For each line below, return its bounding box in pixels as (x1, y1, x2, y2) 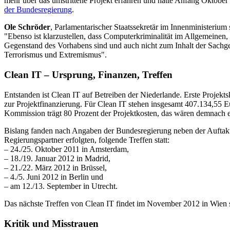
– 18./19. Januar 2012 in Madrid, (4, 154, 110, 163)
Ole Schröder (4, 23, 50, 32)
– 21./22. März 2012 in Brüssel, (4, 163, 107, 172)
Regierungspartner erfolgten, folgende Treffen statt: (4, 135, 169, 144)
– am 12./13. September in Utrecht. (4, 181, 118, 190)
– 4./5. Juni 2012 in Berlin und (4, 172, 103, 181)
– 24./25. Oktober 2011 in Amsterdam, (4, 144, 129, 154)
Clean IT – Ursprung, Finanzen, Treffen (4, 69, 172, 81)
